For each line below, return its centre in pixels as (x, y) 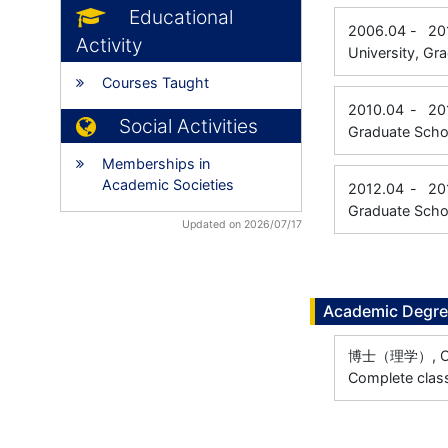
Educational (181, 17)
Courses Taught (155, 82)
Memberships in (156, 163)
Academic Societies (168, 184)
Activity (109, 45)
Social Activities (188, 126)
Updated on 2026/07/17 (242, 224)
